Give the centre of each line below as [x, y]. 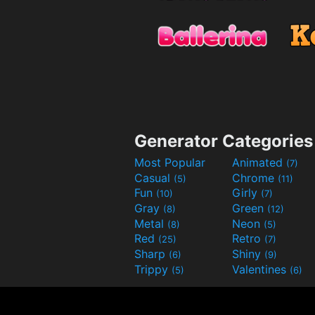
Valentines [261, 269]
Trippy [153, 269]
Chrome [255, 178]
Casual [154, 178]
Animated [259, 163]
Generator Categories [224, 141]
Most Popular [170, 163]
